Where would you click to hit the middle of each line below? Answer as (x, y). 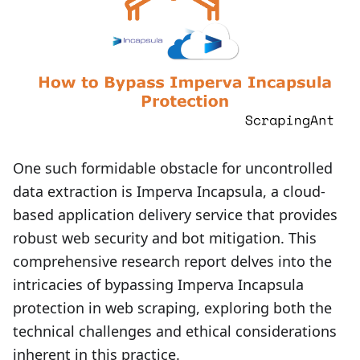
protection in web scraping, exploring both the (172, 308)
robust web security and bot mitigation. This (165, 238)
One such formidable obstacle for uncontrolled (173, 168)
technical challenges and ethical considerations (175, 331)
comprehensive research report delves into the (172, 261)
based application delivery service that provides (175, 215)
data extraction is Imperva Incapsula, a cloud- (169, 191)
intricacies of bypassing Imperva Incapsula (158, 284)
